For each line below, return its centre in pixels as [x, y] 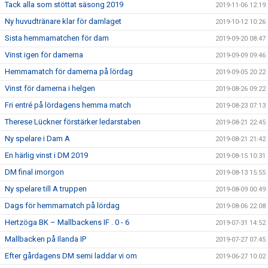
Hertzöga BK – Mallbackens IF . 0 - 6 [67, 223]
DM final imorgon [34, 172]
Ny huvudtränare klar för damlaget [63, 22]
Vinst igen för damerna [44, 55]
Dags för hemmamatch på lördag [62, 206]
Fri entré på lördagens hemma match [68, 105]
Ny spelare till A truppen [46, 189]
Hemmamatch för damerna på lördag [69, 72]
